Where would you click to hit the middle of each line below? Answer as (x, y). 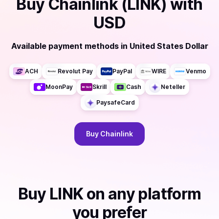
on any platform (142, 194)
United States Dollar (169, 46)
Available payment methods (65, 46)
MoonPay (59, 87)
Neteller (173, 87)
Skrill (99, 87)
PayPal (122, 71)
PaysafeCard (115, 102)
